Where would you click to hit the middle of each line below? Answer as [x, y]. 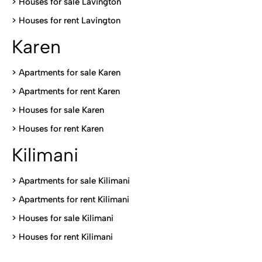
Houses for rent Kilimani [66, 237]
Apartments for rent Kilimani [74, 199]
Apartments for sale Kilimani [74, 181]
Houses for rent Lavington [68, 20]
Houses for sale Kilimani [66, 218]
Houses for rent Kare [59, 129]
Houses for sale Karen [61, 110]
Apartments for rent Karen [69, 91]
